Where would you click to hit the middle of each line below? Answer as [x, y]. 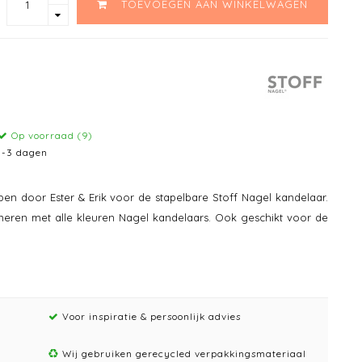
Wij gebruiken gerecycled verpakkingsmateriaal [182, 354]
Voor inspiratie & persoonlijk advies [149, 316]
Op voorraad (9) [51, 135]
